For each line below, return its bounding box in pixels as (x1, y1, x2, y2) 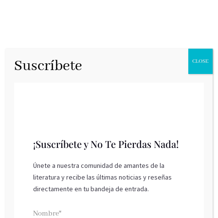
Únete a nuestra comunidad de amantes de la (33, 161, 165, 170)
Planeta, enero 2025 (21, 206, 78, 214)
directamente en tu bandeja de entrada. (33, 184, 149, 193)
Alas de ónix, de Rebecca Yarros (21, 178, 133, 188)
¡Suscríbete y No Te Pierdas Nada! (33, 137, 179, 150)
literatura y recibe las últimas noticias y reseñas (33, 173, 172, 182)
